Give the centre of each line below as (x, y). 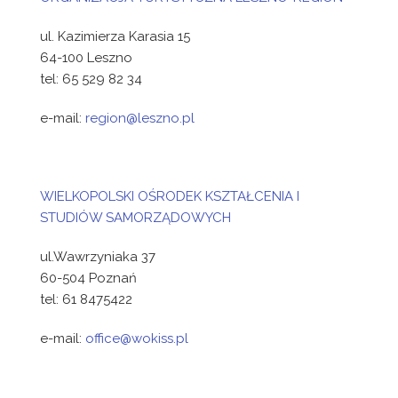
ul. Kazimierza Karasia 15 (115, 36)
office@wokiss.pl (137, 338)
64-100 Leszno (86, 58)
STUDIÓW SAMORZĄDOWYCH (135, 218)
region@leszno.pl (140, 118)
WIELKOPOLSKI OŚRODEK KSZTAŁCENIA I (170, 196)
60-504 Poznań (88, 278)
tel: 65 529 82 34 (91, 79)
